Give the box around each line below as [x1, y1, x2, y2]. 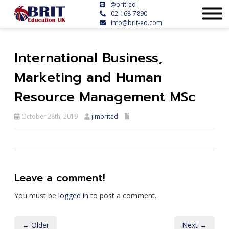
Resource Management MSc [14, 87, 195, 107]
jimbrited [91, 112, 118, 121]
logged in [58, 191, 88, 200]
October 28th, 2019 [20, 112, 78, 121]
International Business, [14, 48, 163, 68]
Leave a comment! [14, 170, 105, 186]
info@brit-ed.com [111, 18, 163, 27]
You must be [14, 191, 58, 200]
